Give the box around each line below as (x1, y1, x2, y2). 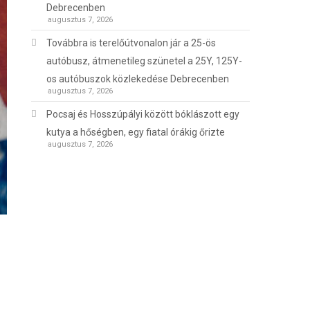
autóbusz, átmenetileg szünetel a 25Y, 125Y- (46, 55, 243, 67)
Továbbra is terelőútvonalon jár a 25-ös (46, 37, 217, 49)
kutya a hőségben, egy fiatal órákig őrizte (46, 127, 226, 138)
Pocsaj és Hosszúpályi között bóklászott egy (46, 109, 240, 120)
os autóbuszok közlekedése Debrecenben (46, 73, 230, 85)
